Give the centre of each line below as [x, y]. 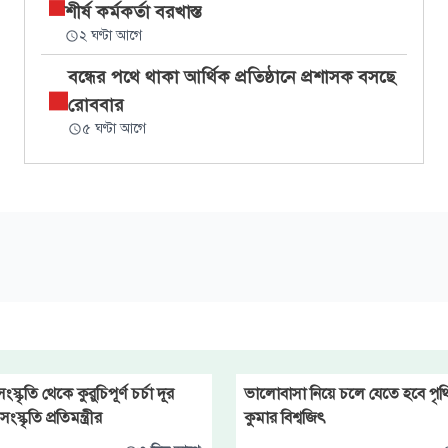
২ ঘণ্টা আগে [110, 35]
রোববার [95, 105]
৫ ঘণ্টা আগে [113, 128]
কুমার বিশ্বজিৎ [285, 418]
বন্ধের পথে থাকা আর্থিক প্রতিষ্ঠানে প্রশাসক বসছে [231, 77]
